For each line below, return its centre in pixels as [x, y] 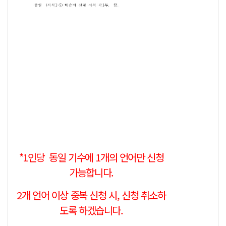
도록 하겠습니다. [91, 210]
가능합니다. [91, 173]
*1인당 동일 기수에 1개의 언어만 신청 [91, 157]
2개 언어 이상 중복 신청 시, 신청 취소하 [91, 195]
